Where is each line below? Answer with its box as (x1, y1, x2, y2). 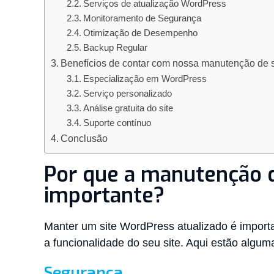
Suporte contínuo (83, 117, 151, 128)
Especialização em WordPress (83, 73, 207, 84)
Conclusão (61, 132, 111, 144)
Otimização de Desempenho (83, 28, 198, 38)
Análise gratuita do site (83, 103, 173, 113)
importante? (44, 181, 165, 209)
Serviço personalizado (83, 88, 172, 98)
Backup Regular (83, 42, 147, 53)
